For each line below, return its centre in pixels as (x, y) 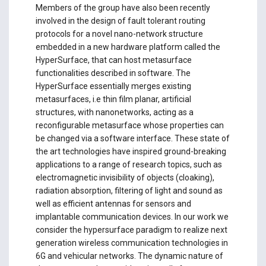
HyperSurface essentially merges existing (113, 86)
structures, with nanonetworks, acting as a (114, 112)
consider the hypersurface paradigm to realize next (131, 229)
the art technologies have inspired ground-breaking (131, 151)
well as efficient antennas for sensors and (113, 203)
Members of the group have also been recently (123, 7)
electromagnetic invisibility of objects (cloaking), (125, 177)
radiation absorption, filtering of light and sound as (129, 190)
